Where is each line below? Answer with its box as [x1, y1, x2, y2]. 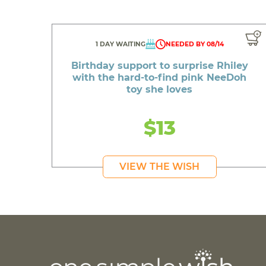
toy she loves [126, 84, 193, 96]
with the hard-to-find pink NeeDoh [72, 72, 247, 84]
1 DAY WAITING [95, 40, 145, 49]
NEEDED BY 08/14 [165, 40, 224, 49]
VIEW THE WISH [119, 161, 200, 173]
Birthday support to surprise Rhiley [71, 60, 248, 72]
